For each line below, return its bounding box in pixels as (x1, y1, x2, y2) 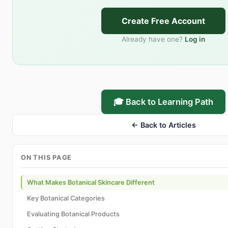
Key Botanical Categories (27, 194, 105, 203)
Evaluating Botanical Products (27, 210, 120, 218)
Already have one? (122, 35, 183, 44)
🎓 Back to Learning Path (113, 97, 213, 107)
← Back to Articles (131, 121, 196, 130)
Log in (185, 35, 205, 44)
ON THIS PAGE (21, 154, 72, 162)
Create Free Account (122, 16, 205, 26)
